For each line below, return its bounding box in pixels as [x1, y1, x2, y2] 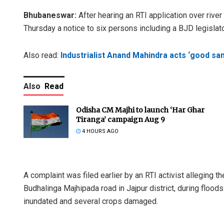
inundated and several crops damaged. [23, 196, 158, 206]
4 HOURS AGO [80, 128, 118, 135]
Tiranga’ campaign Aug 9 [76, 115, 165, 124]
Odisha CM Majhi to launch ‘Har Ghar [76, 105, 204, 115]
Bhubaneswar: [23, 10, 76, 20]
